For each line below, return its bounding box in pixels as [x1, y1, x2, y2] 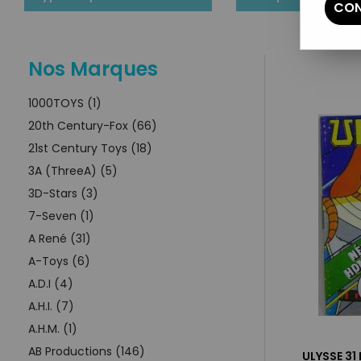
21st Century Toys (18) [28, 139, 152, 156]
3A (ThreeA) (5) [28, 162, 118, 179]
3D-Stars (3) [28, 185, 98, 201]
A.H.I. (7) [28, 297, 74, 314]
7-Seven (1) [28, 207, 94, 224]
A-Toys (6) [28, 252, 90, 269]
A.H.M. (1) [28, 320, 77, 337]
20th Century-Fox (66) [28, 117, 157, 134]
